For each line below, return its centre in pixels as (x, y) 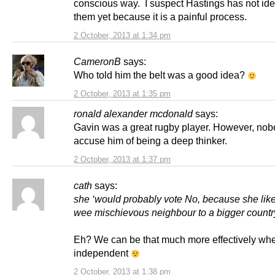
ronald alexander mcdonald (133, 114)
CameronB (97, 62)
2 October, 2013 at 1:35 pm (122, 94)
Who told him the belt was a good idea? (161, 75)
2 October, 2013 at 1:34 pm (122, 36)
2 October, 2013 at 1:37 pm (122, 160)
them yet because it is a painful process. (161, 17)
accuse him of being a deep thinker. (153, 141)
